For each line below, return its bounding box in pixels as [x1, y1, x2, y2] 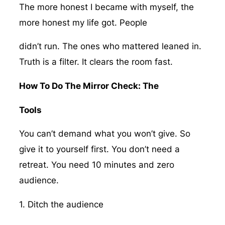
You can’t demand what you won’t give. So [19, 129, 190, 139]
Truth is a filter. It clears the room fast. [19, 57, 173, 67]
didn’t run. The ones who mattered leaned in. [19, 41, 201, 52]
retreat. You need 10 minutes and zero [19, 160, 174, 170]
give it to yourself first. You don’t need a [19, 144, 180, 155]
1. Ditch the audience [19, 199, 103, 209]
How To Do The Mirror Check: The [19, 80, 161, 91]
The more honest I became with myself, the [19, 2, 194, 12]
